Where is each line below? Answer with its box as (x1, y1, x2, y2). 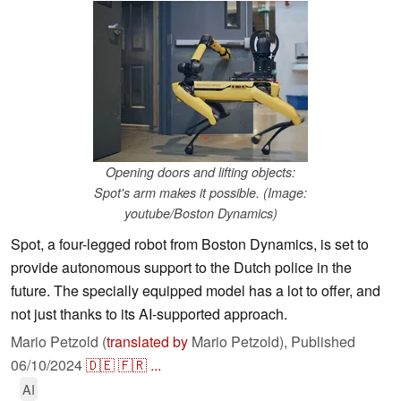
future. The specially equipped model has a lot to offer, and (11, 280, 380, 302)
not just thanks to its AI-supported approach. (11, 303, 287, 325)
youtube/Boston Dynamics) (124, 204, 277, 223)
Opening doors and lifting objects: (106, 163, 295, 182)
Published (291, 331, 355, 353)
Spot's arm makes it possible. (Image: (94, 183, 307, 202)
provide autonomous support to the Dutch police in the (11, 257, 352, 278)
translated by (107, 331, 188, 353)
